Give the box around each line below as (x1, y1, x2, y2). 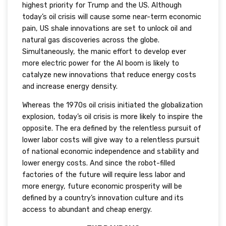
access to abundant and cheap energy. (22, 205, 152, 214)
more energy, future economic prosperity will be (22, 182, 182, 191)
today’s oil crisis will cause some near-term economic (22, 13, 201, 22)
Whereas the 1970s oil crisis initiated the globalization (22, 101, 203, 110)
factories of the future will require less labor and (22, 171, 185, 180)
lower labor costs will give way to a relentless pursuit (22, 136, 200, 145)
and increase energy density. (22, 82, 118, 91)
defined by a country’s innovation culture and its (22, 194, 184, 203)
